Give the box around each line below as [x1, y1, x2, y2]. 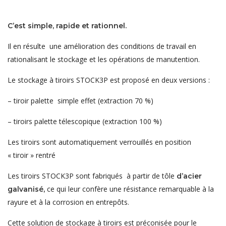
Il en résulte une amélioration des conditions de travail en [8, 41, 196, 51]
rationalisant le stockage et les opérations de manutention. [8, 54, 200, 65]
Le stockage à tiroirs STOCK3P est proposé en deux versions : [8, 75, 210, 85]
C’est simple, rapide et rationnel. [8, 21, 127, 31]
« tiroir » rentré [8, 150, 55, 160]
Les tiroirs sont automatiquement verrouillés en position [8, 137, 191, 147]
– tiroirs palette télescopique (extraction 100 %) [8, 117, 162, 127]
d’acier [175, 172, 202, 181]
